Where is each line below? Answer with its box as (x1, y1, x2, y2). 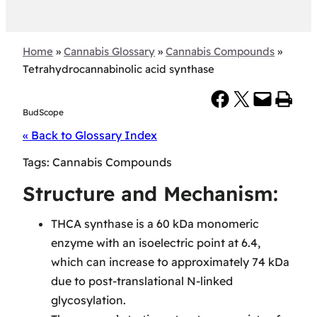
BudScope (23, 107, 64, 118)
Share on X (230, 87, 241, 109)
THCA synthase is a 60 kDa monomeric (51, 216, 259, 231)
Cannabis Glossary (64, 45, 155, 59)
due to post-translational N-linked (51, 273, 233, 288)
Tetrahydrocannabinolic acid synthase (23, 62, 214, 76)
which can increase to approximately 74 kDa (51, 254, 289, 269)
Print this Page (272, 87, 282, 109)
